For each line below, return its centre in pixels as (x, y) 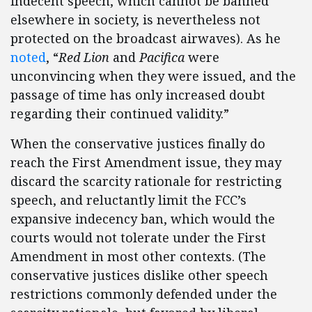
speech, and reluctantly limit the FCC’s (128, 200)
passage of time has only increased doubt (138, 95)
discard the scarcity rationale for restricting (146, 181)
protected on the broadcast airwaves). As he (146, 38)
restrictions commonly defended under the (144, 294)
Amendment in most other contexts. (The (138, 256)
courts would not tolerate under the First (138, 237)
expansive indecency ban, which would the (143, 219)
